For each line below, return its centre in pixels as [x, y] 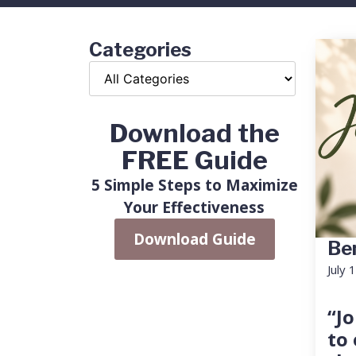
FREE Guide [194, 160]
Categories [140, 50]
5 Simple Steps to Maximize [194, 185]
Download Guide [194, 239]
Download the [194, 133]
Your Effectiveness [194, 207]
